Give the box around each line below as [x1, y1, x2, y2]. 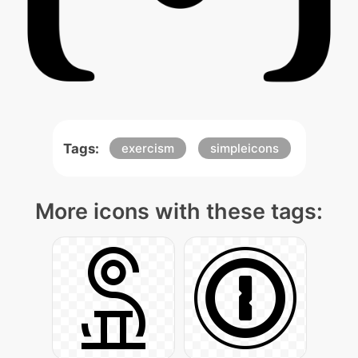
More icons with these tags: [35, 198, 323, 225]
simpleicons [209, 141, 279, 157]
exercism [121, 141, 174, 157]
